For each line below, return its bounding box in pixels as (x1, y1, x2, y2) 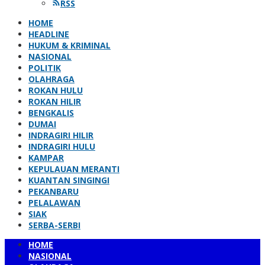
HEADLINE (28, 28, 69, 40)
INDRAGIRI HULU (28, 141, 95, 152)
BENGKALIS (28, 107, 74, 118)
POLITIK (28, 62, 61, 73)
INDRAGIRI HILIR (28, 130, 93, 141)
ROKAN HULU (28, 85, 83, 96)
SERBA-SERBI (28, 219, 80, 231)
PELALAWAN (28, 197, 80, 208)
